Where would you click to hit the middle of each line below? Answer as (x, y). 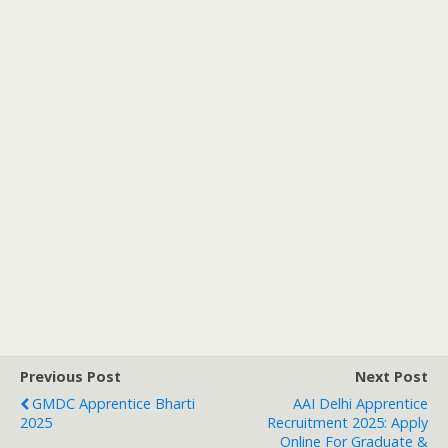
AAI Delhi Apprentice (360, 403)
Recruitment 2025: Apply (347, 422)
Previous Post (70, 376)
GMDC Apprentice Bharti (113, 403)
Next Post (391, 376)
